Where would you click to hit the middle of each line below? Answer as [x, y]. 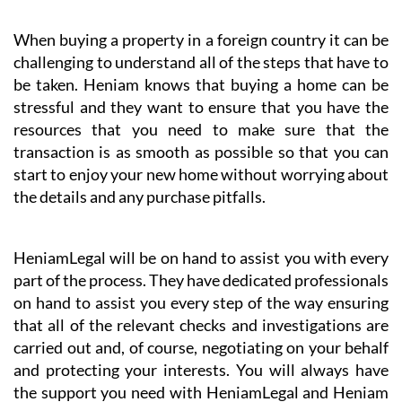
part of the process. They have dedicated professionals [201, 280]
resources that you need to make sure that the [201, 129]
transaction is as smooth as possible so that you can [201, 151]
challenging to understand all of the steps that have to [201, 61]
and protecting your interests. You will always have [201, 369]
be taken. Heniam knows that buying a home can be [201, 84]
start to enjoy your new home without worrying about [201, 174]
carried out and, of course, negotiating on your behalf [201, 347]
